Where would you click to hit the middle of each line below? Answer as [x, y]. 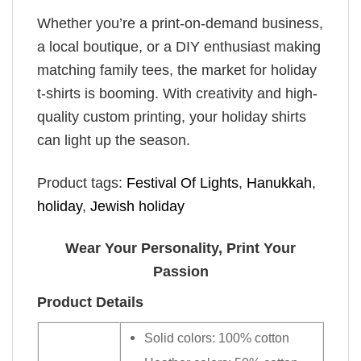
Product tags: [82, 183]
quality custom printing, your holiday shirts [172, 117]
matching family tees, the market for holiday [177, 71]
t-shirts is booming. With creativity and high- [177, 94]
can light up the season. [114, 141]
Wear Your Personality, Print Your [180, 248]
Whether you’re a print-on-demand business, [180, 24]
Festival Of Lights [183, 183]
